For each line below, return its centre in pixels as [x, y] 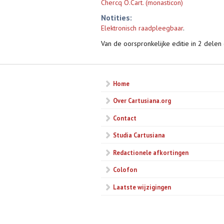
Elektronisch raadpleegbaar [142, 28]
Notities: [116, 18]
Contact [125, 118]
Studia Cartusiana [139, 135]
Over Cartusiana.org [142, 101]
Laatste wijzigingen [142, 187]
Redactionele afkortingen [151, 152]
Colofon [125, 170]
